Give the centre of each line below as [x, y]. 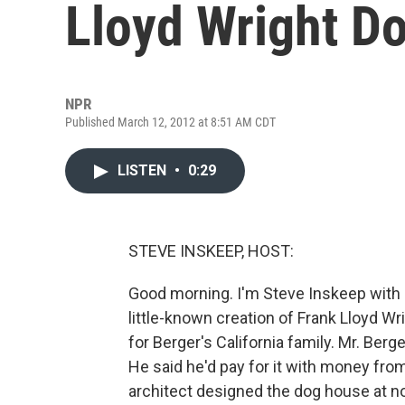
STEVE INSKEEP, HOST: [211, 251]
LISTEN [144, 170]
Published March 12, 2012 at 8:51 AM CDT [170, 122]
